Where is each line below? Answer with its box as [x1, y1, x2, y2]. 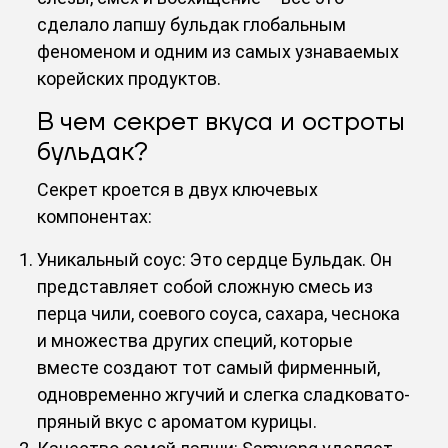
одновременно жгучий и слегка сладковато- [37, 383, 411, 405]
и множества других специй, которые [37, 329, 354, 351]
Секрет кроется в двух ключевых [37, 178, 319, 200]
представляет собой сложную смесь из [37, 275, 374, 297]
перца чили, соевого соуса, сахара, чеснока [37, 302, 401, 324]
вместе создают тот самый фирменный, [37, 356, 381, 378]
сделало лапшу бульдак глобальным [37, 13, 347, 35]
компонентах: [37, 205, 153, 227]
